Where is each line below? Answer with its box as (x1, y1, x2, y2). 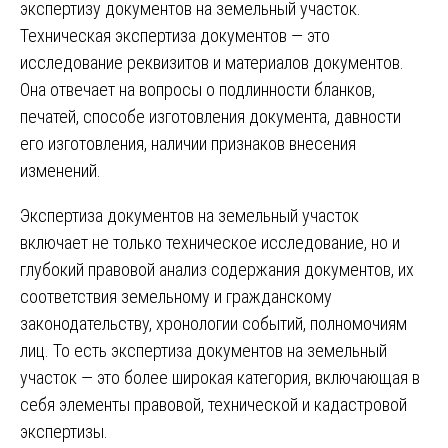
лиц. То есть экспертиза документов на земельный (20, 339, 387, 361)
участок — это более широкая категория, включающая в (20, 366, 420, 388)
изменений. (20, 159, 101, 181)
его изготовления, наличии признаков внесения (20, 132, 356, 154)
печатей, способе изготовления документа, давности (20, 105, 401, 127)
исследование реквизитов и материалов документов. (20, 51, 404, 73)
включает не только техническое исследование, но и (20, 231, 400, 253)
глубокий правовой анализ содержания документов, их (20, 258, 414, 280)
